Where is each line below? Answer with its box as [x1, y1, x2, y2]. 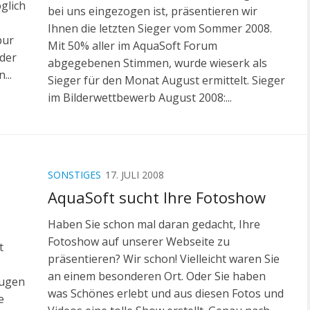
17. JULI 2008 [105, 167, 164, 181]
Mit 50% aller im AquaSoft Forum [48, 37, 217, 53]
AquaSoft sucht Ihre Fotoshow [48, 187, 266, 208]
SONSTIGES [48, 167, 101, 181]
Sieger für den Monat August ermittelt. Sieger [48, 72, 285, 88]
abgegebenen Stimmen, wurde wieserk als [48, 55, 267, 71]
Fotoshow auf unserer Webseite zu [48, 234, 230, 250]
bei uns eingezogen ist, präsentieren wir [48, 3, 257, 19]
